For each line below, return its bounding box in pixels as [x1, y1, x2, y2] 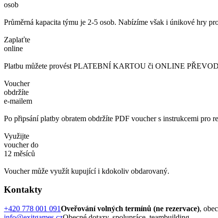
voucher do [4, 140, 38, 149]
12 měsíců [4, 149, 35, 158]
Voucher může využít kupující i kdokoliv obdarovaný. [4, 166, 169, 175]
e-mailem [4, 96, 32, 105]
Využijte [4, 131, 29, 140]
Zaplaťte [4, 35, 30, 44]
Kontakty [4, 184, 42, 195]
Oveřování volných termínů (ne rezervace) [61, 204, 200, 213]
